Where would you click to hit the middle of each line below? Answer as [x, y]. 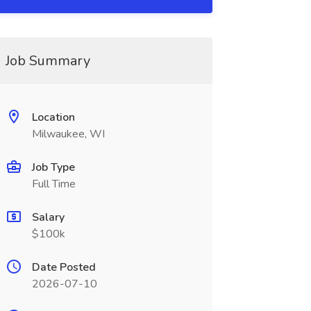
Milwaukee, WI [68, 134]
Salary [48, 217]
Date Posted [64, 267]
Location [53, 117]
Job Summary [48, 61]
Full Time [53, 184]
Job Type [53, 167]
